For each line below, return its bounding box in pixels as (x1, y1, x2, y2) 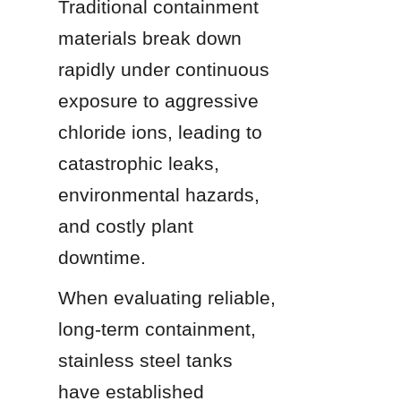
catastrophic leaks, (58, 152, 219, 174)
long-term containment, (58, 318, 256, 339)
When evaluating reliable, (58, 286, 276, 308)
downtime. (58, 246, 146, 268)
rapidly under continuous (58, 58, 269, 80)
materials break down (58, 27, 242, 48)
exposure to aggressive (58, 90, 259, 111)
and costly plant (58, 215, 193, 236)
